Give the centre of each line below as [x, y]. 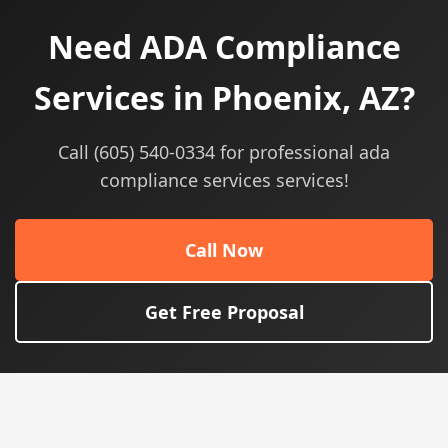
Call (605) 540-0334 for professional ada [224, 152]
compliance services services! [224, 180]
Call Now [224, 250]
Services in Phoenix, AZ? [224, 97]
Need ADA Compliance [224, 46]
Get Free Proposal [224, 312]
